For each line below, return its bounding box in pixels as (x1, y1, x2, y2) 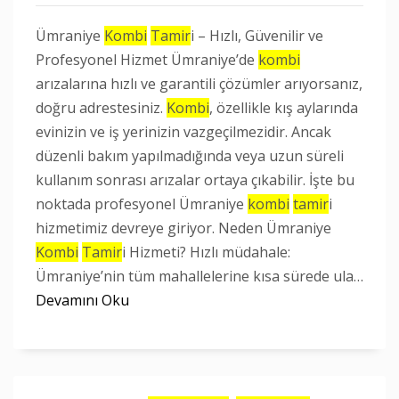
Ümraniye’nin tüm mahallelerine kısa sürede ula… (36, 266, 363, 286)
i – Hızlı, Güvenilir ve (191, 26, 323, 45)
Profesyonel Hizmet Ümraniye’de (36, 50, 258, 69)
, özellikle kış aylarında (209, 98, 358, 118)
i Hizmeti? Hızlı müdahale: (122, 242, 290, 262)
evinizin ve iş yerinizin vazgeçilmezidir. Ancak (36, 122, 331, 142)
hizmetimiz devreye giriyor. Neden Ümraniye (36, 218, 331, 238)
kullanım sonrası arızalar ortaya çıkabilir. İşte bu (36, 170, 354, 190)
